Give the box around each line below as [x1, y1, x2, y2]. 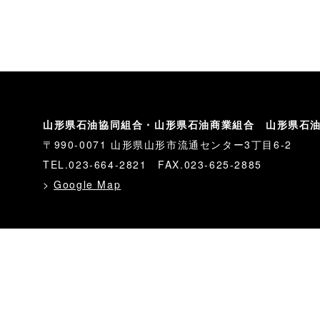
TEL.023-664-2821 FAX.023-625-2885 [43, 157, 262, 171]
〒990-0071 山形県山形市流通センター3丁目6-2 [43, 137, 292, 151]
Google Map [54, 177, 121, 191]
